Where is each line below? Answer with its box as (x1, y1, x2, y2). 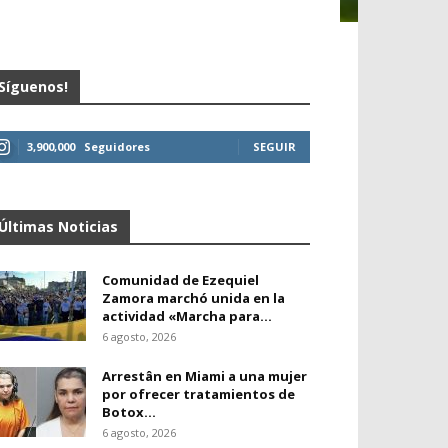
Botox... (102, 403, 156, 421)
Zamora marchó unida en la (102, 289, 285, 307)
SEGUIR (253, 139, 296, 154)
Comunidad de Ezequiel (102, 271, 259, 289)
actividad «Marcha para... (102, 307, 272, 325)
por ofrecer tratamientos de (102, 385, 295, 403)
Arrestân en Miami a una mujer (102, 367, 307, 385)
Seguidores (84, 139, 150, 154)
